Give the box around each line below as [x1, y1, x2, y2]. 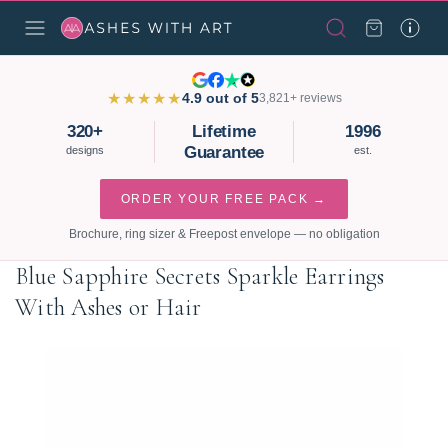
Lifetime [192, 122, 256, 141]
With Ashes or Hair [15, 293, 202, 322]
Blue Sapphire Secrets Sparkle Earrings [15, 262, 385, 291]
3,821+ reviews [258, 92, 342, 104]
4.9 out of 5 [181, 90, 259, 106]
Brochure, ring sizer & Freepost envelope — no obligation [68, 227, 380, 241]
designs [66, 144, 104, 156]
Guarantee [183, 143, 265, 162]
